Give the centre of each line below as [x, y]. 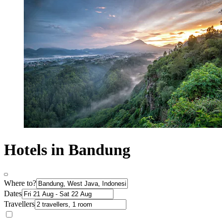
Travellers [19, 204]
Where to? [20, 183]
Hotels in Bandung [67, 149]
